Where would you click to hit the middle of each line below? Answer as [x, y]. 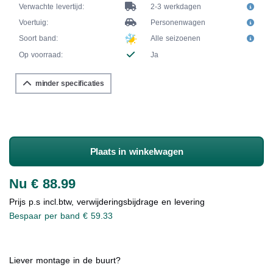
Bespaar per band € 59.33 [61, 216]
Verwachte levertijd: [51, 7]
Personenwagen [178, 23]
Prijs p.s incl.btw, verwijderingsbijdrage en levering [107, 202]
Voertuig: [34, 23]
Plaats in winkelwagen [136, 152]
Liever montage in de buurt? [65, 261]
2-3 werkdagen [176, 7]
